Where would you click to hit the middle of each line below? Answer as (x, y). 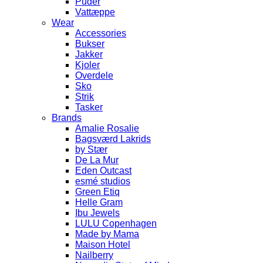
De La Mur (97, 160)
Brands (67, 118)
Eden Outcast (103, 171)
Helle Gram (99, 202)
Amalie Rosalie (107, 128)
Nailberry (94, 255)
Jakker (89, 54)
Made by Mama (107, 234)
